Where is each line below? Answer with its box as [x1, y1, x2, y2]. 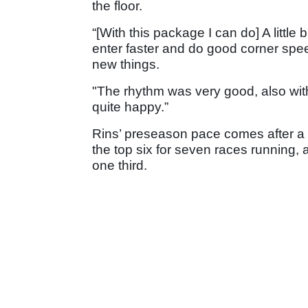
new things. [92, 56, 159, 71]
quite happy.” [92, 99, 168, 114]
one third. [92, 157, 147, 173]
